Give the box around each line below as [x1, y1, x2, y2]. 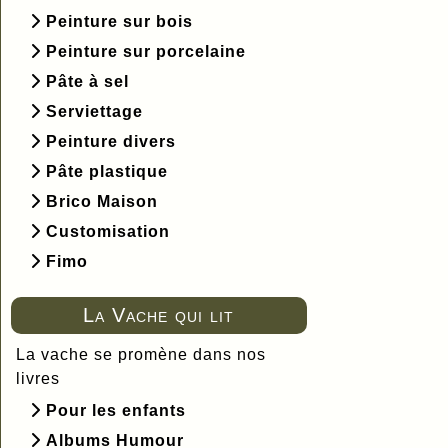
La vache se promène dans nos [16, 345, 266, 363]
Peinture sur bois [46, 12, 193, 30]
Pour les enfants [46, 401, 186, 419]
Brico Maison [46, 192, 158, 210]
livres [16, 369, 60, 387]
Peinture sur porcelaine [46, 42, 246, 60]
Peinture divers [46, 132, 176, 150]
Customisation [46, 222, 170, 240]
